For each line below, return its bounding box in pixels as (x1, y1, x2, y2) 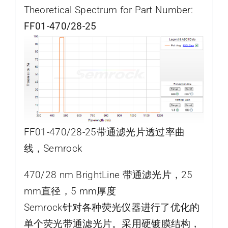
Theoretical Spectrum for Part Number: (23, 4, 193, 16)
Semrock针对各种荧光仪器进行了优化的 (23, 202, 200, 214)
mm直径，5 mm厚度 (23, 185, 117, 197)
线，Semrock (23, 142, 82, 155)
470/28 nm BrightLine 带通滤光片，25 (23, 169, 193, 181)
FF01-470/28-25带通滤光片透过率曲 (23, 126, 185, 138)
